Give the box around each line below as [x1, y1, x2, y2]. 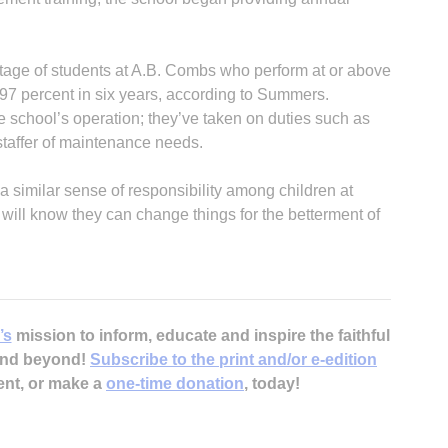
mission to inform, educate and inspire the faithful [11, 326, 390, 344]
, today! [244, 374, 300, 392]
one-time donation [106, 374, 244, 392]
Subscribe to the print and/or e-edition [90, 350, 377, 368]
